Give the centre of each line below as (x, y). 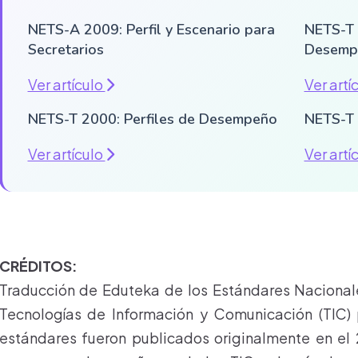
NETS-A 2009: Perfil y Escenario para (151, 30)
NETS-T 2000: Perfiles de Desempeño (152, 119)
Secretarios (66, 50)
